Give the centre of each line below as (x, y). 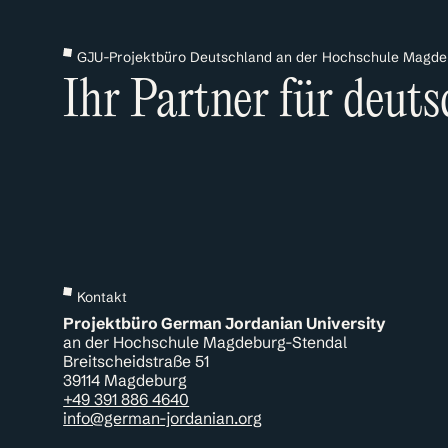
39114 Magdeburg (125, 380)
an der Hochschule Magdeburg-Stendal (210, 342)
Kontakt (102, 298)
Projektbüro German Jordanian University (225, 323)
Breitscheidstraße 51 (141, 361)
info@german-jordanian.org (163, 418)
